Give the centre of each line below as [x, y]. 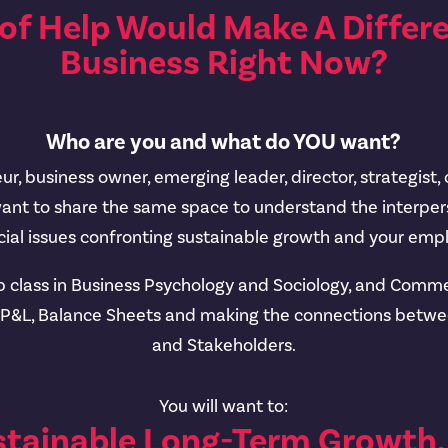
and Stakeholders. [223, 345]
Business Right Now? [223, 64]
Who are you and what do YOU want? [224, 141]
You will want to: [224, 407]
